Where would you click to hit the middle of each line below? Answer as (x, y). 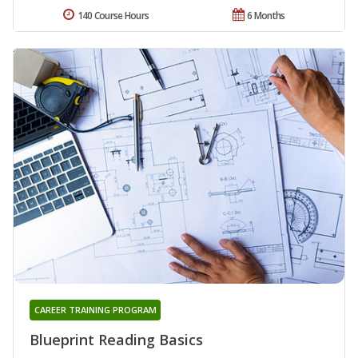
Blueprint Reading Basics (116, 339)
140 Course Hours (113, 16)
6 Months (266, 16)
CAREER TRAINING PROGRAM (95, 309)
